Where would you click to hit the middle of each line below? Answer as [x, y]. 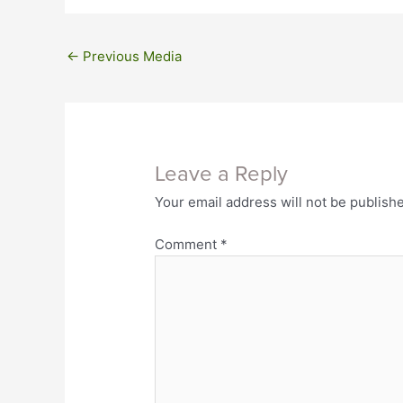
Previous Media [130, 57]
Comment [188, 244]
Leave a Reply [222, 175]
